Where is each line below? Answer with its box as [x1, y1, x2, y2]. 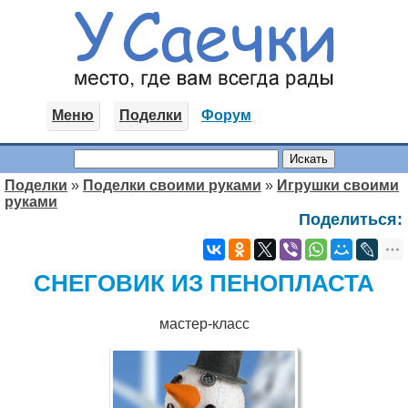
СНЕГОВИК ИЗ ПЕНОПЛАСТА [34, 270, 374, 297]
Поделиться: [299, 210, 403, 229]
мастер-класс [158, 316, 250, 331]
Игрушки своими [277, 178, 399, 193]
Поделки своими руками [83, 178, 261, 193]
